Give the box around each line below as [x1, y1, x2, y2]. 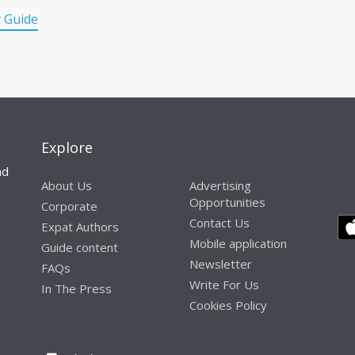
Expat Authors [41, 218, 120, 235]
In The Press [41, 280, 113, 296]
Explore [41, 137, 94, 157]
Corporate [41, 197, 98, 214]
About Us [41, 177, 93, 193]
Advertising [189, 177, 251, 193]
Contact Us [189, 214, 250, 231]
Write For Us [189, 276, 259, 292]
